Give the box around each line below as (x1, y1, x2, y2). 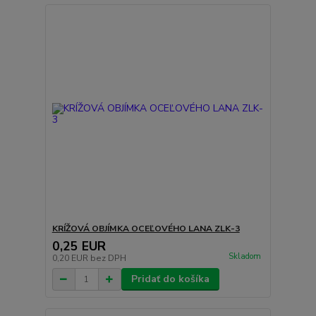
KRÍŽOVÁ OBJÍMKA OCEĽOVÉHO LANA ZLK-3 (51, 223, 240, 235)
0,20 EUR (51, 253, 90, 265)
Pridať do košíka (130, 272, 209, 286)
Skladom (228, 251, 261, 262)
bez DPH (90, 253, 126, 265)
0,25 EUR (51, 238, 106, 255)
